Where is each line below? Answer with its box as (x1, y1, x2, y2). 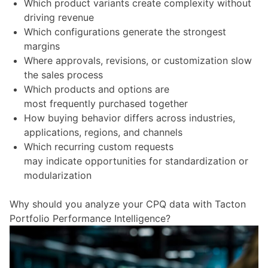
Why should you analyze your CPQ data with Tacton (10, 197, 246, 210)
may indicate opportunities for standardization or (24, 154, 248, 167)
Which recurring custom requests (24, 140, 173, 153)
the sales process (24, 68, 106, 81)
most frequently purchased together (24, 97, 191, 109)
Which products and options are (24, 83, 169, 95)
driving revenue (24, 11, 97, 23)
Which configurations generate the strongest (24, 25, 226, 38)
